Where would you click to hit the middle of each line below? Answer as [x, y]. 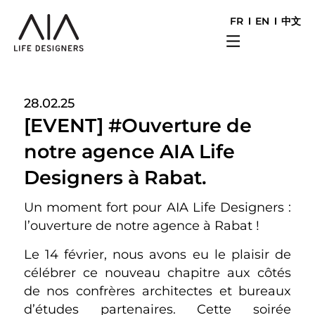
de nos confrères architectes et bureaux [157, 290]
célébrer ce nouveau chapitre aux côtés [157, 272]
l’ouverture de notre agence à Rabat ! [141, 226]
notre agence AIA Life [129, 151]
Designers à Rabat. [115, 177]
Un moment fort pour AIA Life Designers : [157, 207]
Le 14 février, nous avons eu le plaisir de [157, 254]
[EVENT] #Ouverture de [137, 125]
